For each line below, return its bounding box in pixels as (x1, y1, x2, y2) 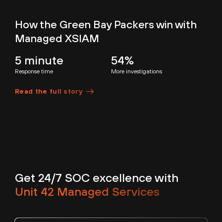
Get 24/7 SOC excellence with (15, 170, 178, 184)
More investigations (111, 68, 162, 75)
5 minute (15, 53, 63, 67)
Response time (15, 68, 53, 75)
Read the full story (15, 87, 83, 96)
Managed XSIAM (15, 32, 99, 45)
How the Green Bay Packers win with (15, 18, 197, 31)
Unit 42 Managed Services (15, 184, 160, 198)
